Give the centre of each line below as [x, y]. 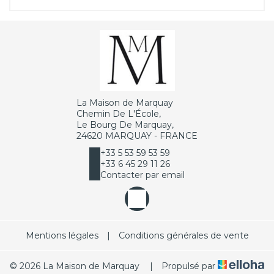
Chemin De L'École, [119, 114]
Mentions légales [62, 236]
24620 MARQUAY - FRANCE [137, 136]
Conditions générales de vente [183, 236]
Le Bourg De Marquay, [125, 125]
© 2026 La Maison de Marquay [74, 266]
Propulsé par [188, 266]
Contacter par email [143, 175]
